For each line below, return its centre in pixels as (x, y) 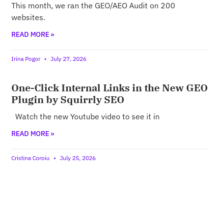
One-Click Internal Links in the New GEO (110, 88)
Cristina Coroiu (31, 158)
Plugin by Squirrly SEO (68, 100)
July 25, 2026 (77, 158)
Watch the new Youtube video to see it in (86, 117)
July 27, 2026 (68, 59)
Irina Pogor (27, 59)
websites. (28, 17)
